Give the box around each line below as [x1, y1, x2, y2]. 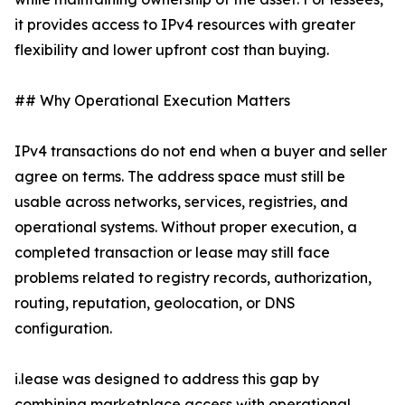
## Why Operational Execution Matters [14, 91, 290, 110]
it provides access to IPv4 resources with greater [14, 15, 355, 34]
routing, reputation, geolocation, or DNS [14, 294, 296, 313]
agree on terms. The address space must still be [14, 167, 345, 186]
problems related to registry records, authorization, [14, 268, 372, 287]
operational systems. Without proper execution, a [14, 218, 357, 237]
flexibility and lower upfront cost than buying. [14, 41, 329, 60]
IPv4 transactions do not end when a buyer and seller [14, 142, 387, 161]
